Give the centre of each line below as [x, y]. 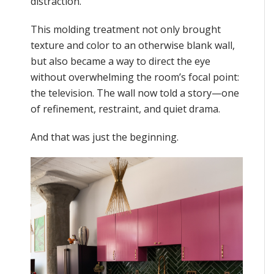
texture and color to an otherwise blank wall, [133, 45]
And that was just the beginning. [105, 137]
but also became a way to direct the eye [120, 61]
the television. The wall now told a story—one [135, 93]
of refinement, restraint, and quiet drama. [125, 109]
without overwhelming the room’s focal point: [135, 77]
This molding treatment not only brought [126, 29]
